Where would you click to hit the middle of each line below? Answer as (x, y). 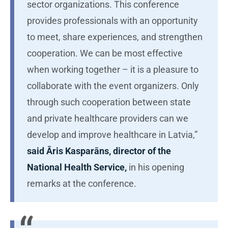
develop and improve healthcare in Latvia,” (112, 135)
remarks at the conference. (82, 183)
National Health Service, (77, 167)
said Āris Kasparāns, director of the (99, 151)
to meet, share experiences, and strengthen (115, 37)
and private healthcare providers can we (108, 118)
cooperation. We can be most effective (105, 53)
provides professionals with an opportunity (112, 21)
